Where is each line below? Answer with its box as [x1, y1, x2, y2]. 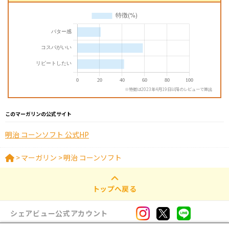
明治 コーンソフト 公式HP [5, 129, 89, 140]
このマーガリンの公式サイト [5, 110, 72, 118]
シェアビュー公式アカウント [10, 208, 108, 219]
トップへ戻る [92, 184, 137, 194]
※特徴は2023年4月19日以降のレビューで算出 [124, 86, 212, 93]
